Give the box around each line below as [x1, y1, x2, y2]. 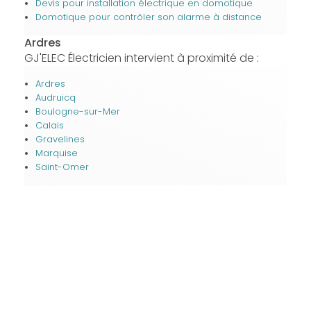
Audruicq [35, 91, 76, 103]
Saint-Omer [35, 160, 89, 173]
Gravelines [35, 133, 85, 145]
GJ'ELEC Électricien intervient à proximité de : [24, 49, 259, 66]
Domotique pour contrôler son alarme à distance [35, 10, 262, 23]
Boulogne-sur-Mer [35, 105, 120, 117]
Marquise [35, 146, 78, 159]
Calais [35, 119, 64, 131]
